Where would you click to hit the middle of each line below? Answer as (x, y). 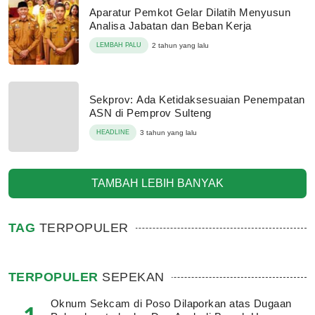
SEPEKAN (131, 277)
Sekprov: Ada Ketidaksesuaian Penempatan (197, 99)
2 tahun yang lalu (180, 45)
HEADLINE (113, 132)
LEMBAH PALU (119, 45)
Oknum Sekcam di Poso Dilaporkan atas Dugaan (171, 303)
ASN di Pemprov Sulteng (150, 113)
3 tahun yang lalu (168, 133)
